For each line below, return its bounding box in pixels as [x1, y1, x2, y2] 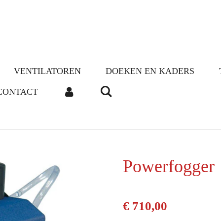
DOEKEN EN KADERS [106, 66, 194, 76]
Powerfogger [123, 156, 215, 176]
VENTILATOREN [14, 66, 81, 76]
